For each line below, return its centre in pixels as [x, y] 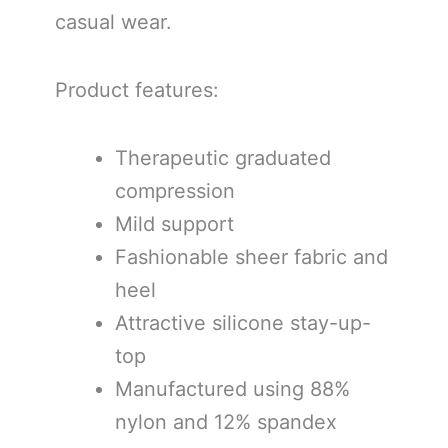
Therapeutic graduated [223, 157]
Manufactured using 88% [232, 388]
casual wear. [113, 21]
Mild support [174, 223]
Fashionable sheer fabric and [251, 256]
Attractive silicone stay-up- [243, 322]
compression [175, 190]
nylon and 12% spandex [226, 421]
